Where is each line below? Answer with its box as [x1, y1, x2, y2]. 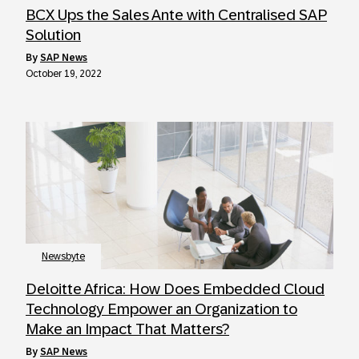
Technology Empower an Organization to [26, 301, 297, 317]
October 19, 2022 [26, 68, 102, 79]
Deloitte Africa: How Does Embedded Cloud [26, 280, 325, 297]
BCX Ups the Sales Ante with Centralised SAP [26, 6, 327, 23]
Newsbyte [42, 251, 85, 262]
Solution [26, 26, 81, 43]
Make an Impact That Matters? [26, 321, 229, 337]
